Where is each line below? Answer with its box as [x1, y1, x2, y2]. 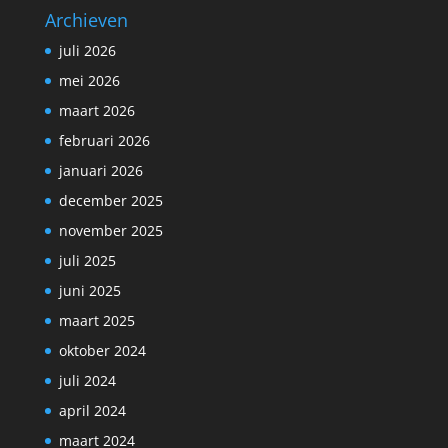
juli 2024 [58, 371, 116, 391]
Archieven [44, 8, 128, 33]
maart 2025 [58, 311, 135, 331]
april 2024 [58, 401, 126, 421]
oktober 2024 [58, 341, 146, 361]
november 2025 [58, 221, 163, 241]
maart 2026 [58, 101, 135, 121]
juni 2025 [58, 281, 121, 301]
